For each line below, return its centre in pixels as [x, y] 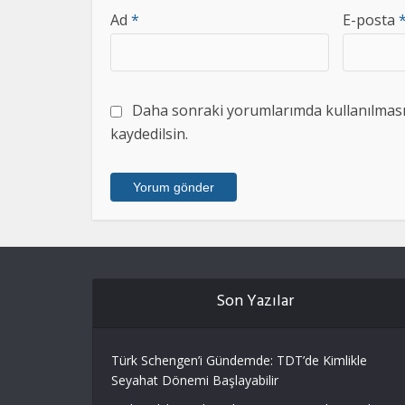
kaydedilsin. [149, 134]
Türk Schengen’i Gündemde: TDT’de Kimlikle [239, 360]
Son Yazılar [254, 303]
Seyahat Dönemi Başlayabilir [195, 380]
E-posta [370, 20]
